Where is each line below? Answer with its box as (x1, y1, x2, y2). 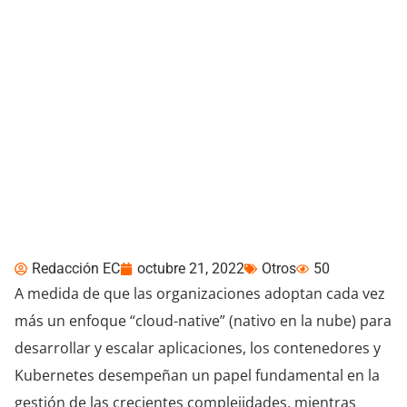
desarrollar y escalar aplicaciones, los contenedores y (15, 337, 381, 358)
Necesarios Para (46, 127, 245, 160)
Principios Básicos (46, 94, 273, 127)
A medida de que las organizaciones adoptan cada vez (15, 283, 385, 303)
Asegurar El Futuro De (46, 160, 313, 193)
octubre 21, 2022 (137, 259, 244, 277)
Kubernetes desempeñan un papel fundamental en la (15, 364, 380, 385)
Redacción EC (32, 259, 120, 277)
